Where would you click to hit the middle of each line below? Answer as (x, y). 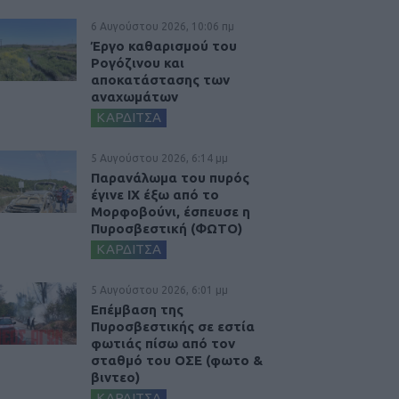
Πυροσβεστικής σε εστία (173, 326)
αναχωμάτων (134, 96)
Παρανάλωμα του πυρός (170, 177)
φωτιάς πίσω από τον (163, 343)
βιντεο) (115, 377)
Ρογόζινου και (138, 62)
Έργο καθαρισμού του (164, 45)
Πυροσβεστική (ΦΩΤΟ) (167, 228)
